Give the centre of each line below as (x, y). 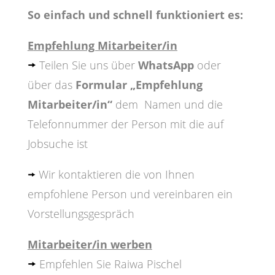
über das (51, 85)
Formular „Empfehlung (139, 85)
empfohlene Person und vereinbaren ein (130, 194)
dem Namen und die (169, 105)
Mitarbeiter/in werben (90, 245)
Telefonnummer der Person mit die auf (125, 124)
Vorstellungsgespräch (81, 214)
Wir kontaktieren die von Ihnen (115, 175)
